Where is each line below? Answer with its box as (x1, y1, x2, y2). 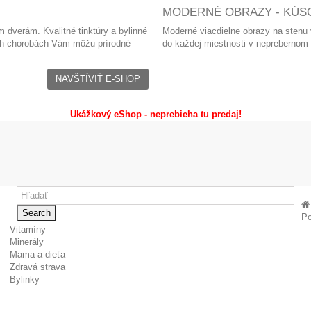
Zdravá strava (9, 262, 65, 272)
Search (22, 208, 51, 218)
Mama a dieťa (9, 249, 65, 260)
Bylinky (9, 274, 40, 285)
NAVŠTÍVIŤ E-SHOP (56, 74, 140, 84)
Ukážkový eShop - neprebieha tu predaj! (69, 109, 242, 119)
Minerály (9, 237, 44, 247)
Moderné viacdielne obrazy (162, 26, 270, 36)
